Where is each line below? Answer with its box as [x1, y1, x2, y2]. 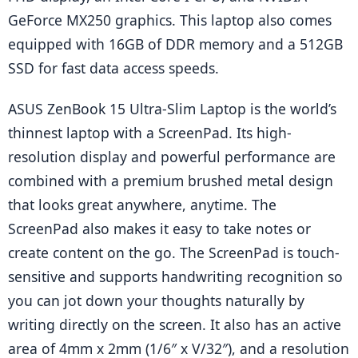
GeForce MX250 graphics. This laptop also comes [8, 10, 332, 30]
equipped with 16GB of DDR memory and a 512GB [8, 34, 343, 54]
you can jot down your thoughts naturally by [8, 291, 304, 311]
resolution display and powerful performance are [8, 147, 336, 167]
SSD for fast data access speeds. [8, 58, 219, 78]
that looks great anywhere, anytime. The [8, 195, 276, 215]
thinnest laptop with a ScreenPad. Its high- [8, 123, 292, 143]
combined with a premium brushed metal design [8, 171, 333, 191]
